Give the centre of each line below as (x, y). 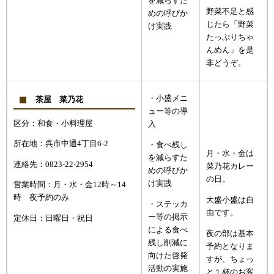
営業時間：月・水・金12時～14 (70, 185)
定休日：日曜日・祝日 (54, 218)
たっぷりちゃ (230, 37)
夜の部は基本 (230, 233)
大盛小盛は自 (230, 200)
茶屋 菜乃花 (60, 99)
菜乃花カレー (230, 167)
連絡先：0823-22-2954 (54, 164)
